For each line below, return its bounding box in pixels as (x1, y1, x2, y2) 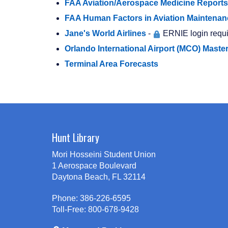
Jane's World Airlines (65, 29, 146, 38)
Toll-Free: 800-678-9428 (52, 205, 139, 214)
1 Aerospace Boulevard (52, 161, 136, 170)
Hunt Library (52, 130, 99, 146)
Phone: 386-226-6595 (52, 194, 131, 203)
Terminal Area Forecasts (65, 60, 158, 69)
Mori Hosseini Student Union (52, 150, 156, 159)
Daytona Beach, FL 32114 (52, 173, 146, 182)
